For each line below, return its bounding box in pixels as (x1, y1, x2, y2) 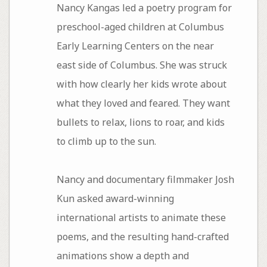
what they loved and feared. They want (56, 97, 230, 110)
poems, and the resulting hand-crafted (56, 230, 229, 244)
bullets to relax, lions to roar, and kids (56, 116, 225, 129)
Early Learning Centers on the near (56, 39, 214, 53)
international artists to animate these (56, 211, 226, 225)
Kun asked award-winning (56, 192, 174, 206)
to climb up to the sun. (56, 135, 156, 148)
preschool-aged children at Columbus (56, 20, 224, 34)
